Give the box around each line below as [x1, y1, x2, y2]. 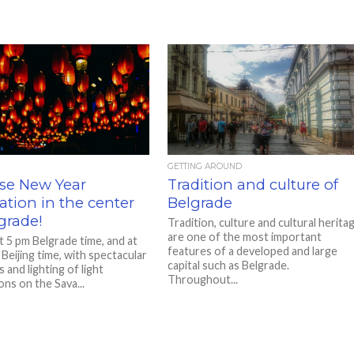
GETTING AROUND [168, 161, 243, 171]
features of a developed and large [168, 244, 338, 258]
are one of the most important [168, 230, 322, 243]
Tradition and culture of [168, 175, 339, 194]
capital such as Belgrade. [168, 258, 290, 272]
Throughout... [168, 273, 239, 286]
